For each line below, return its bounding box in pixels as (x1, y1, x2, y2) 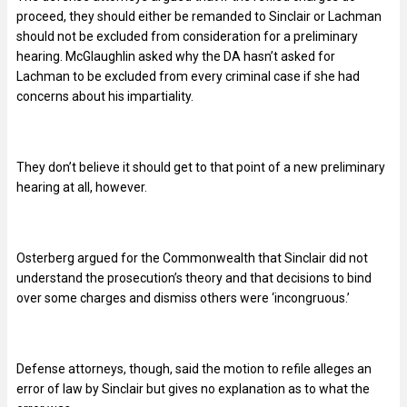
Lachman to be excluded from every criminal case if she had (16, 68, 360, 84)
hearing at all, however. (16, 179, 147, 194)
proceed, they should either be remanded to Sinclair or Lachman (16, 8, 382, 24)
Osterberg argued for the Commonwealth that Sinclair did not (16, 250, 368, 265)
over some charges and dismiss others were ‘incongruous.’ (16, 290, 350, 305)
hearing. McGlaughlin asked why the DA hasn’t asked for (16, 48, 335, 64)
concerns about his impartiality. (16, 88, 194, 104)
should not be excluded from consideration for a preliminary (16, 28, 358, 44)
